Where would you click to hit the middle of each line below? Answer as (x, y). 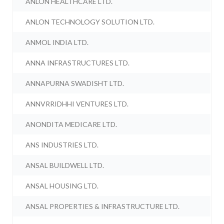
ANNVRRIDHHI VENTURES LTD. (77, 104)
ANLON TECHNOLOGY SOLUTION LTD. (90, 22)
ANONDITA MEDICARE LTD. (71, 124)
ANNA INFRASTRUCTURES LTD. (78, 63)
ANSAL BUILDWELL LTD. (65, 165)
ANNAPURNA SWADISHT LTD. (75, 83)
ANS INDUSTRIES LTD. (62, 145)
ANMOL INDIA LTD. (57, 42)
